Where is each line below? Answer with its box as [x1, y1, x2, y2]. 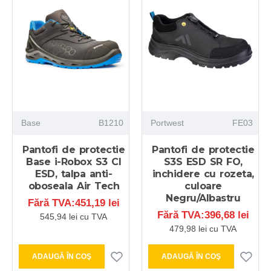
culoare [184, 180, 222, 192]
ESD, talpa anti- [35, 168, 113, 180]
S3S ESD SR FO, [163, 155, 243, 168]
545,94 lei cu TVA [40, 211, 108, 221]
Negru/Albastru [166, 192, 241, 204]
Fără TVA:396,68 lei [157, 209, 249, 221]
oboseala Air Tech [28, 180, 120, 192]
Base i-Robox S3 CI [26, 155, 122, 168]
